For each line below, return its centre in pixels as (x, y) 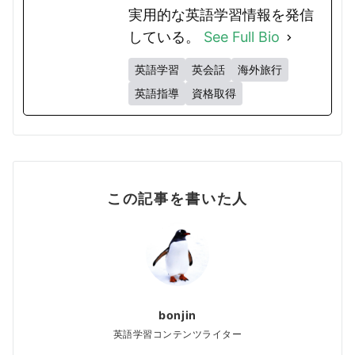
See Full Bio (242, 37)
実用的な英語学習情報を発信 (221, 15)
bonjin (177, 315)
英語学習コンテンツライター (177, 335)
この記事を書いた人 (177, 198)
